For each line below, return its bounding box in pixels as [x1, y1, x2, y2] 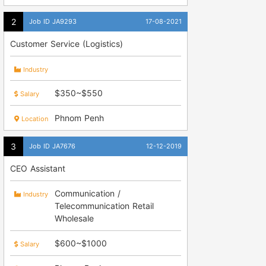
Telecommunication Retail [54, 200, 154, 211]
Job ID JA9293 [29, 17, 77, 26]
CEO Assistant [10, 163, 65, 173]
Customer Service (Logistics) [10, 38, 123, 49]
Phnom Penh [54, 112, 104, 123]
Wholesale [54, 213, 94, 223]
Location [19, 114, 48, 123]
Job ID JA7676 [29, 141, 75, 150]
